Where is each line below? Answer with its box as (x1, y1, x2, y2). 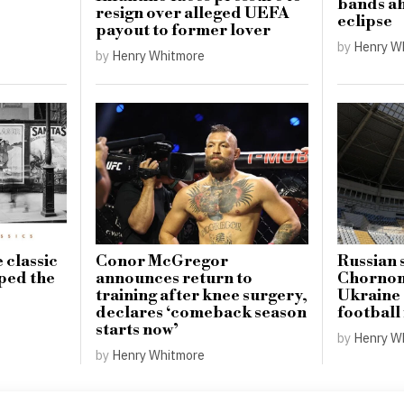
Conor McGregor (96, 251, 229, 271)
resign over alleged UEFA (96, 4, 290, 24)
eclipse (336, 12, 392, 32)
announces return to (96, 268, 253, 289)
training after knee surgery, (96, 285, 308, 306)
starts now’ (96, 319, 179, 340)
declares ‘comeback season (96, 302, 308, 323)
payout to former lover (96, 21, 271, 41)
